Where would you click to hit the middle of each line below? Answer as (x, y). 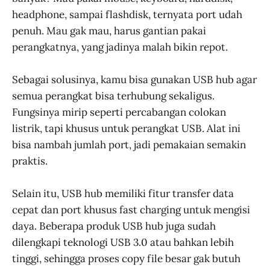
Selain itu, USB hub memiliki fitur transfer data (123, 194)
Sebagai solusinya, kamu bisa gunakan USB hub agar (134, 80)
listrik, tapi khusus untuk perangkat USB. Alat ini (126, 129)
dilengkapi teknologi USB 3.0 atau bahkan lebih (123, 243)
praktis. (30, 161)
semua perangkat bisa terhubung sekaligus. (113, 96)
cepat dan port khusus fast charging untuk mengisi (131, 210)
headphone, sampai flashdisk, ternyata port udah (127, 14)
